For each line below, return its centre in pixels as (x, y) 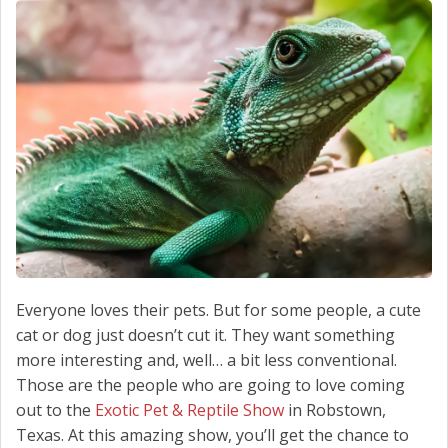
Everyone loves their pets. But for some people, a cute (218, 309)
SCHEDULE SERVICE (72, 20)
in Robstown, (335, 409)
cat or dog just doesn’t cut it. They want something (205, 334)
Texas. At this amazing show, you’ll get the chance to (212, 434)
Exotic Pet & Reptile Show (189, 409)
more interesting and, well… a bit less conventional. (206, 359)
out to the (55, 409)
